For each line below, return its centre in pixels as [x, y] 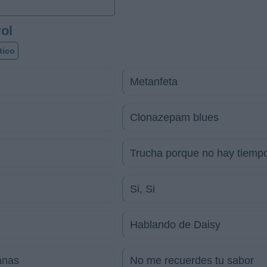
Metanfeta [154, 82]
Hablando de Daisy [175, 225]
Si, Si [142, 189]
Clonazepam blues [174, 117]
